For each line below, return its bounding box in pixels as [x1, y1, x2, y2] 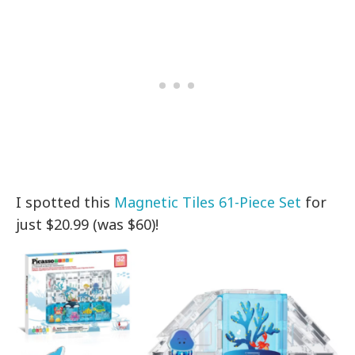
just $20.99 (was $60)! [16, 215, 159, 235]
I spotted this [16, 193, 115, 212]
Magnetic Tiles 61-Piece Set [114, 193, 302, 212]
